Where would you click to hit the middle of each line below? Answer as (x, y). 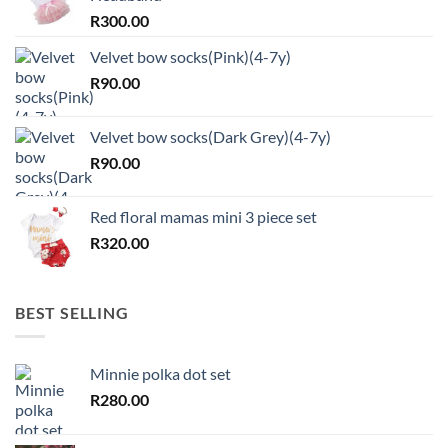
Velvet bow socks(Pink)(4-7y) (190, 56)
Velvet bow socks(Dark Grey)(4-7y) (210, 136)
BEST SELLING (72, 312)
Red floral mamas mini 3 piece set (203, 216)
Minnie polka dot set (160, 374)
